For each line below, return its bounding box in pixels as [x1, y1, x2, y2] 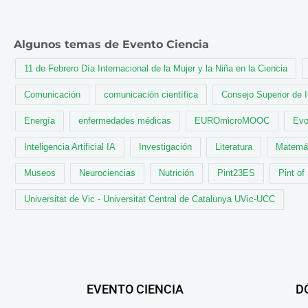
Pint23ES [217, 168, 255, 179]
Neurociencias [79, 168, 135, 179]
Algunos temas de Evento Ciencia [14, 38, 209, 52]
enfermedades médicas [78, 115, 171, 126]
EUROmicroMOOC [195, 115, 269, 126]
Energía [24, 115, 55, 126]
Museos [24, 168, 56, 179]
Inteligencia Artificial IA [24, 142, 115, 153]
